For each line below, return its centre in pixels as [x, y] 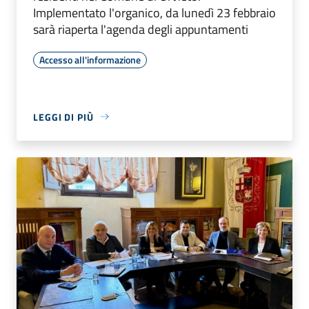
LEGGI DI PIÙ [63, 117]
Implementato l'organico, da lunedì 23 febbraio [154, 12]
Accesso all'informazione [90, 59]
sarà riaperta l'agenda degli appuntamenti [141, 29]
